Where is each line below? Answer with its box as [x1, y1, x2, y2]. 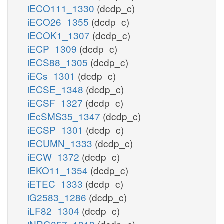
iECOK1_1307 [27, 28, 92, 42]
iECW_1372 [27, 149, 82, 163]
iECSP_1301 [27, 122, 86, 136]
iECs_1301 [27, 68, 78, 82]
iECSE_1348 [27, 82, 86, 96]
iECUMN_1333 [27, 136, 95, 150]
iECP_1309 [27, 41, 79, 55]
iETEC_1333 [27, 176, 85, 190]
